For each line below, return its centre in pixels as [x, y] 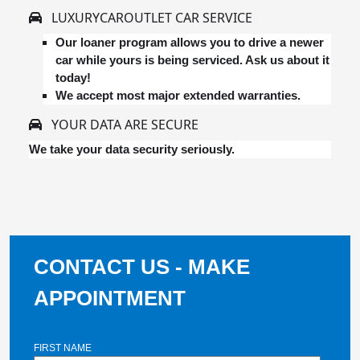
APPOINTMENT [110, 298]
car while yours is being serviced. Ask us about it [192, 59]
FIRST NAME [63, 348]
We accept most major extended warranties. [178, 95]
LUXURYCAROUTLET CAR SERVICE [147, 17]
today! [73, 77]
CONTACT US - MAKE [142, 266]
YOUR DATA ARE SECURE [120, 124]
